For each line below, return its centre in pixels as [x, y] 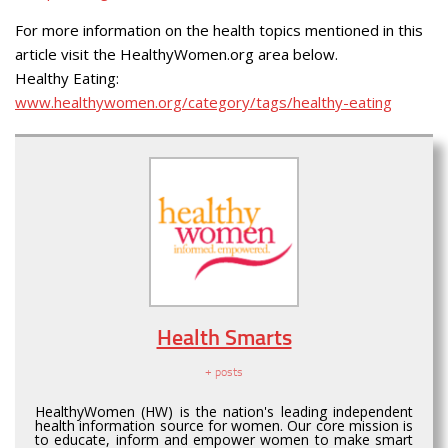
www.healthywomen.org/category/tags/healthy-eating [203, 102]
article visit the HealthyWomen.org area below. [176, 54]
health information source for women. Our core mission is [224, 426]
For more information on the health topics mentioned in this [219, 30]
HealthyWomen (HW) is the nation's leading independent [224, 412]
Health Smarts [224, 338]
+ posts [224, 372]
